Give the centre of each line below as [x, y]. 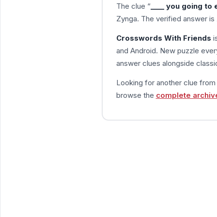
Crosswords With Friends [163, 38]
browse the [136, 95]
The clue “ [133, 6]
